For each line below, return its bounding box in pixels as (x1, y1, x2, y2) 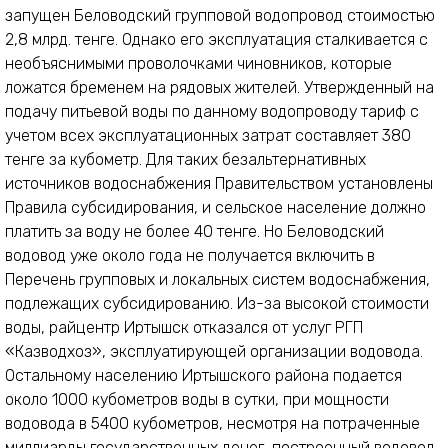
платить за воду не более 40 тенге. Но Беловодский (5, 222, 384, 242)
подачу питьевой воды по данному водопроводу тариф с (5, 102, 419, 122)
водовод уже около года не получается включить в (5, 246, 375, 266)
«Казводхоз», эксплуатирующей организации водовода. (5, 342, 423, 362)
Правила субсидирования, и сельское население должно (5, 198, 426, 218)
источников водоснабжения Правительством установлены (5, 174, 433, 194)
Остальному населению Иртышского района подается (5, 366, 402, 386)
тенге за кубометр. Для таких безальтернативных (5, 150, 366, 170)
